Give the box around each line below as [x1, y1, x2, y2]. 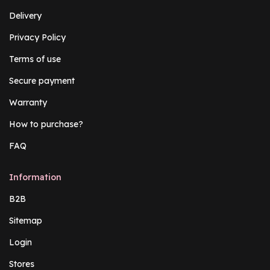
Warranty [9, 97, 47, 108]
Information [9, 172, 61, 183]
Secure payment [9, 75, 75, 87]
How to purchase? [9, 119, 83, 130]
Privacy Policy [9, 32, 66, 43]
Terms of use [9, 54, 61, 65]
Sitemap [9, 215, 42, 227]
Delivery [9, 10, 42, 22]
